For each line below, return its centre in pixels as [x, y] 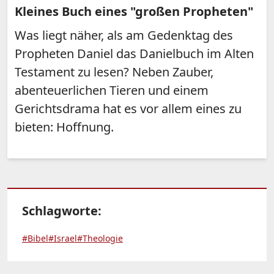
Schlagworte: [62, 210]
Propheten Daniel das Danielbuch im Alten [134, 53]
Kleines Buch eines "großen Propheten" [134, 11]
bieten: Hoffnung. [64, 127]
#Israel [63, 238]
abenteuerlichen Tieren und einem [112, 90]
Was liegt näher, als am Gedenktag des [124, 35]
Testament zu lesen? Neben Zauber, [114, 72]
